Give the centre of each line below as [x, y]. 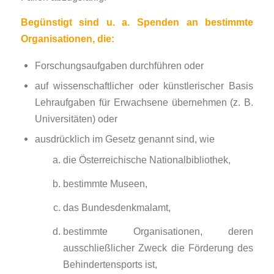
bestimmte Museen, [105, 183]
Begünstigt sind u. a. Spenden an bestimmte [137, 22]
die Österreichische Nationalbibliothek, [146, 159]
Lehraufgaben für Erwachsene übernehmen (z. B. [144, 102]
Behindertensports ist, [110, 264]
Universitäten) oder [76, 118]
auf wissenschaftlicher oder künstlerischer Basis [144, 85]
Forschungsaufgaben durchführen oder [119, 65]
